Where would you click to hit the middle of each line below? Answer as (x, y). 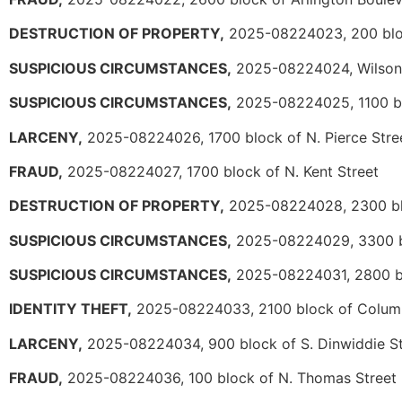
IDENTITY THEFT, (70, 309)
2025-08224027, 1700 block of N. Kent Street (221, 171)
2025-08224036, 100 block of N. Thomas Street (230, 378)
